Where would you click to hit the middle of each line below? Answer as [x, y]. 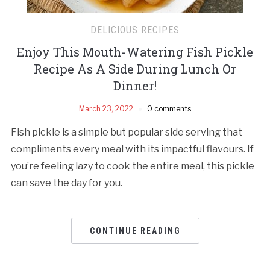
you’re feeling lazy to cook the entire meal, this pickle [132, 166]
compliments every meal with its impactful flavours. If [132, 149]
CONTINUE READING [135, 231]
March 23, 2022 [106, 108]
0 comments [169, 108]
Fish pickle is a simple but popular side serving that [126, 132]
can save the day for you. [66, 183]
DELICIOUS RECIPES [135, 30]
